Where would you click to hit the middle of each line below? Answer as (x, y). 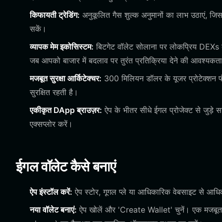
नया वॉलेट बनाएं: (53, 210)
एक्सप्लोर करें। (51, 124)
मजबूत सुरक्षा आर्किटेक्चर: (66, 78)
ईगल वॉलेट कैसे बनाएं (66, 166)
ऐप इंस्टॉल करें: (51, 192)
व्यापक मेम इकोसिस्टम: (62, 47)
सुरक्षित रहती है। (54, 92)
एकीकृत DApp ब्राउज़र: (66, 110)
